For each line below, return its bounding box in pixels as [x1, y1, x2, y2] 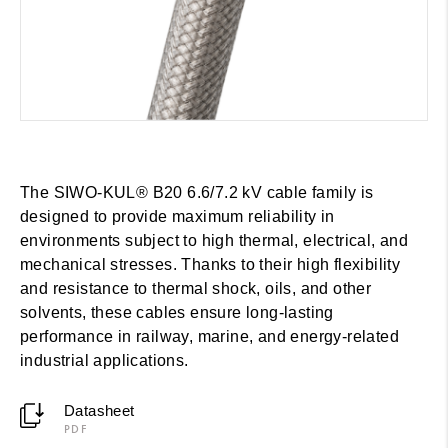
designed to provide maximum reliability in [20, 207, 335, 225]
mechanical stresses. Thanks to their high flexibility [20, 255, 401, 273]
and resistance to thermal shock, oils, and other [20, 279, 372, 297]
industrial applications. [20, 351, 189, 369]
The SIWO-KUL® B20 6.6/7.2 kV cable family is [20, 183, 374, 201]
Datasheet [63, 401, 135, 419]
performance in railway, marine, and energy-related [20, 327, 399, 345]
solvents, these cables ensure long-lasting [20, 303, 334, 321]
